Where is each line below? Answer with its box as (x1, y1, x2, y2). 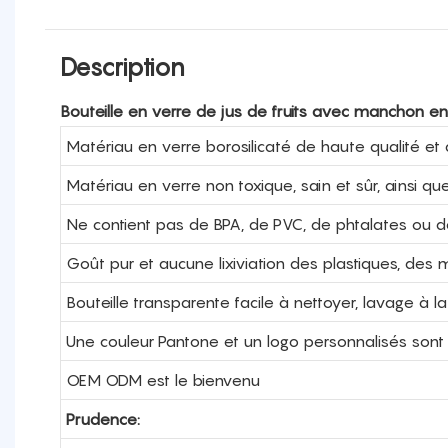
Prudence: (65, 408, 140, 429)
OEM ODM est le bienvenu (65, 369, 260, 390)
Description (60, 52, 185, 82)
